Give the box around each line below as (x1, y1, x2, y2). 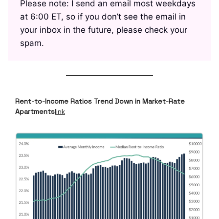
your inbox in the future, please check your (20, 25, 187, 35)
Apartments (15, 107, 55, 116)
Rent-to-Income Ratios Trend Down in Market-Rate (15, 97, 185, 106)
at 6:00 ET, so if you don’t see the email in (20, 12, 186, 22)
